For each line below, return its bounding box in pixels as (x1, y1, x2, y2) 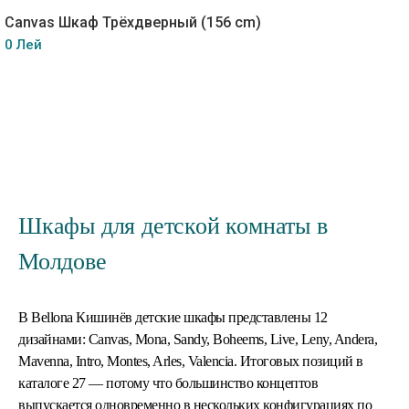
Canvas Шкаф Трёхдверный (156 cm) (5, 13, 261, 31)
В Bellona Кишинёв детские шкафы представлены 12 (18, 309, 328, 325)
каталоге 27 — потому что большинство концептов (18, 374, 318, 391)
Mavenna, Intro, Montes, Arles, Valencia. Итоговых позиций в (18, 352, 363, 369)
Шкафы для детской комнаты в (18, 212, 328, 239)
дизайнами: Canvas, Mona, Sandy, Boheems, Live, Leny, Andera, (18, 330, 377, 347)
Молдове (18, 247, 107, 275)
